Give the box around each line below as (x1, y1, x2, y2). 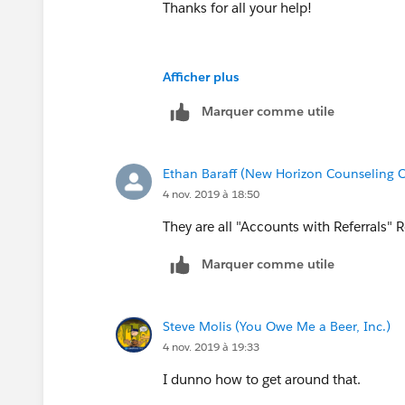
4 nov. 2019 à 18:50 (163, 185, 259, 202)
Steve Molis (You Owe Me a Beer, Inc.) (163, 317, 391, 334)
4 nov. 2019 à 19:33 (163, 338, 259, 354)
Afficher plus (163, 68, 239, 85)
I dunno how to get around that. (163, 370, 364, 388)
